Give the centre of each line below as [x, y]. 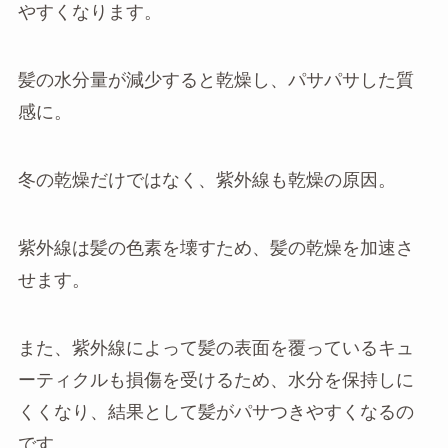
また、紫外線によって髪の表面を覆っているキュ [215, 347]
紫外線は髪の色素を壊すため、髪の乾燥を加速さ [215, 247]
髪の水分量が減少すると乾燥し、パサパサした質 [215, 80]
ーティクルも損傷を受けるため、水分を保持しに [215, 379]
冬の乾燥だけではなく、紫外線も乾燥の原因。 [206, 180]
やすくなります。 [89, 12]
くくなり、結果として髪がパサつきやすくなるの [215, 411]
